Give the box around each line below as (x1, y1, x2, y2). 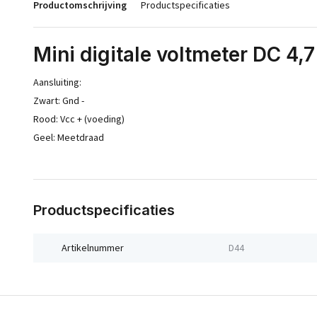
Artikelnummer (62, 241, 124, 254)
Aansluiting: (33, 76, 81, 88)
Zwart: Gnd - (33, 94, 84, 107)
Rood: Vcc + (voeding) (33, 113, 125, 125)
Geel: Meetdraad (33, 131, 104, 144)
